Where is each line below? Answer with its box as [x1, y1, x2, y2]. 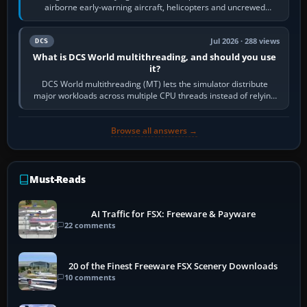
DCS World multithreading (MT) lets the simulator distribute [41, 78, 268, 90]
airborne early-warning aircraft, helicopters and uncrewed [44, 1, 265, 14]
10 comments [64, 271, 115, 282]
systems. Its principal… [112, 13, 198, 25]
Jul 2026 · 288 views [210, 36, 280, 47]
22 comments [64, 219, 115, 230]
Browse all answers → [110, 125, 197, 137]
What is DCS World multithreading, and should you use [33, 51, 277, 64]
